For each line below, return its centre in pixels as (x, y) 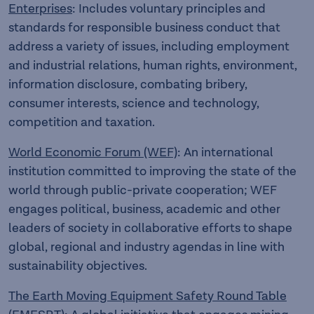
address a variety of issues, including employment (149, 47)
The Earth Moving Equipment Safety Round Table (148, 296)
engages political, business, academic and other (144, 209)
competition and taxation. (82, 122)
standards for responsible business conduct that (144, 28)
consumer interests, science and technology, (134, 103)
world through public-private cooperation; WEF (143, 190)
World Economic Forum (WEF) (93, 152)
